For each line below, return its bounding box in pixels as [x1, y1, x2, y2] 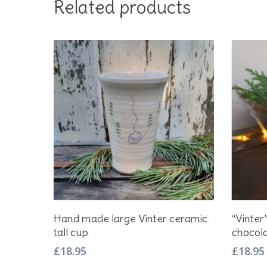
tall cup [54, 225, 88, 239]
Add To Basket [110, 206, 168, 218]
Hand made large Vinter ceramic [54, 211, 207, 225]
